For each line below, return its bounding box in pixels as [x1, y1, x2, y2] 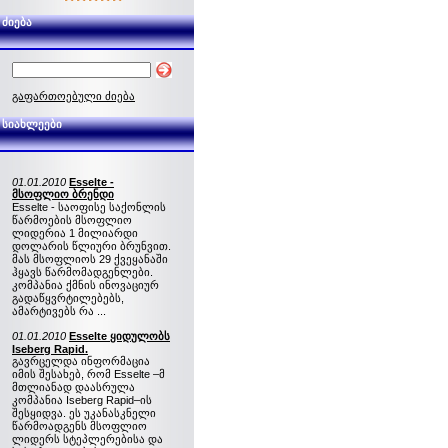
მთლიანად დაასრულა [12, 381, 135, 393]
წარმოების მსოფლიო [12, 214, 132, 226]
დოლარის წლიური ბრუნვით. [12, 240, 171, 252]
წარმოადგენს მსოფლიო [12, 420, 147, 432]
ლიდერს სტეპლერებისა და [12, 433, 163, 445]
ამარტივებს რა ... [12, 305, 106, 317]
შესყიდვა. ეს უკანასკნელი [12, 407, 156, 419]
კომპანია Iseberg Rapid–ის [12, 394, 152, 406]
